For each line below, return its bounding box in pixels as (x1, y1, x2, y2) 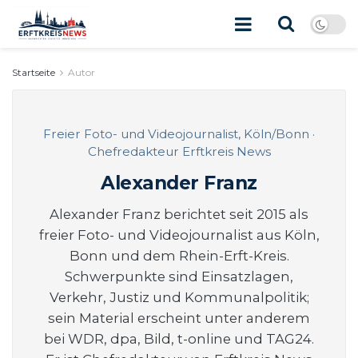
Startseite (12, 66, 55, 78)
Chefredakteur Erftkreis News (87, 144, 271, 159)
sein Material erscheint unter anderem (48, 309, 310, 326)
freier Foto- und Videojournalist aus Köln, (38, 226, 320, 243)
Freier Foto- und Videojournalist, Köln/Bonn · (43, 126, 315, 141)
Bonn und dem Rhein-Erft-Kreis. (69, 247, 289, 264)
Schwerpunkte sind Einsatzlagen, (65, 268, 293, 284)
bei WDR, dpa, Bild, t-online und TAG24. (44, 330, 314, 347)
